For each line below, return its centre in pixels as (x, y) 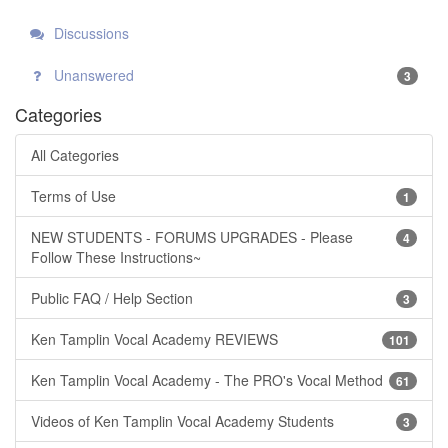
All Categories (75, 154)
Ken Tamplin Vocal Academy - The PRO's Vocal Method (207, 379)
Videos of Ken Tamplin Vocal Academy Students (182, 420)
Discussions (89, 32)
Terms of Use (73, 195)
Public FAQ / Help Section (112, 297)
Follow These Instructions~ (116, 256)
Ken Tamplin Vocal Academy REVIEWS (154, 338)
